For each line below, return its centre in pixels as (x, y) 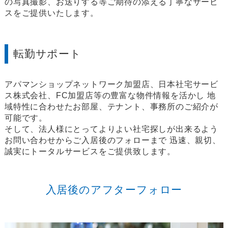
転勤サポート (47, 54)
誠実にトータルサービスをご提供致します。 (90, 152)
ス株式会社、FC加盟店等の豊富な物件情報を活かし (105, 96)
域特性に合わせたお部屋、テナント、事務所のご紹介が (111, 107)
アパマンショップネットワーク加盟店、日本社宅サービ (111, 84)
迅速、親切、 (194, 140)
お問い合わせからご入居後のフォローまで (86, 140)
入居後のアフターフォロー (114, 190)
